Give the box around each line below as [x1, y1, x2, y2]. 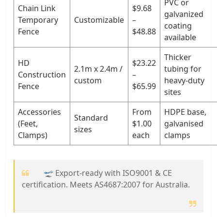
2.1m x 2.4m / [74, 63, 123, 74]
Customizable [74, 14, 124, 25]
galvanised [164, 118, 203, 129]
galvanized [164, 8, 203, 19]
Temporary [18, 14, 58, 25]
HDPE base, [164, 106, 206, 117]
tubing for [164, 63, 201, 74]
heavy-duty [164, 75, 204, 86]
